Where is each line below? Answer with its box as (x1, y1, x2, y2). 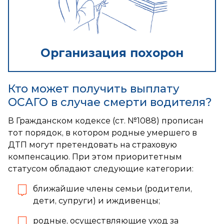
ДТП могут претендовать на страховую (8, 139, 177, 149)
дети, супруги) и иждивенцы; (33, 195, 160, 205)
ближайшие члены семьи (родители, (33, 183, 192, 193)
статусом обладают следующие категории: (8, 163, 193, 173)
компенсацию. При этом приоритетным (8, 151, 182, 161)
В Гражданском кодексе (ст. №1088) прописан (8, 115, 203, 125)
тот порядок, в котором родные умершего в (8, 127, 197, 137)
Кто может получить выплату (8, 81, 179, 95)
